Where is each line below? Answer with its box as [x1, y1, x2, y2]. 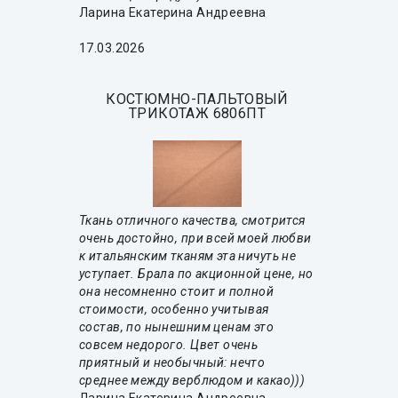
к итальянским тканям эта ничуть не [79, 249, 297, 264]
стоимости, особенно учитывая [79, 302, 269, 317]
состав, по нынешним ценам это [79, 320, 275, 335]
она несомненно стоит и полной [79, 284, 275, 299]
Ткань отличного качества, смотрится [79, 213, 306, 228]
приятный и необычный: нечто [79, 355, 266, 370]
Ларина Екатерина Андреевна [79, 5, 267, 20]
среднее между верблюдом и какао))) [79, 373, 306, 388]
